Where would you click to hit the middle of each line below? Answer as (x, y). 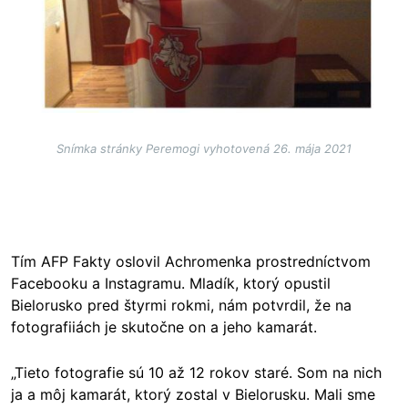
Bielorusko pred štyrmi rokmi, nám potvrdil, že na (181, 306)
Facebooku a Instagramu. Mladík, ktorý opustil (171, 284)
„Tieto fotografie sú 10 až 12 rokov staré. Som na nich (196, 373)
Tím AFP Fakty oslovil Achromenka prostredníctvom (191, 262)
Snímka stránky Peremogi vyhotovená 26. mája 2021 (204, 149)
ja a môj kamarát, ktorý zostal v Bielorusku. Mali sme (193, 395)
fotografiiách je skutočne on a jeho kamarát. (166, 327)
